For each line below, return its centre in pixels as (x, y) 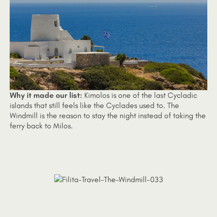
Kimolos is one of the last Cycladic (140, 95)
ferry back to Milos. (41, 126)
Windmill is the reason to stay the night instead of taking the (108, 116)
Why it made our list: (46, 95)
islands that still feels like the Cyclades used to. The (94, 105)
